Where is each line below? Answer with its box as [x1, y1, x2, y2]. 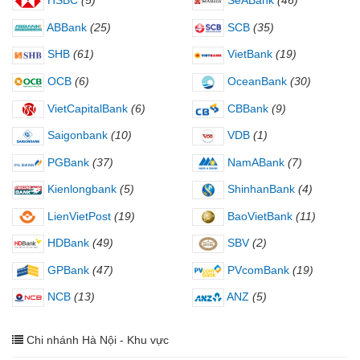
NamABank [224, 155, 284, 169]
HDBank [44, 236, 89, 250]
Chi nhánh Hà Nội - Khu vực [27, 333, 169, 346]
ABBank [44, 20, 87, 34]
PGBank [44, 155, 89, 169]
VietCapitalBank [44, 101, 128, 115]
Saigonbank [44, 129, 108, 142]
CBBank [224, 101, 268, 115]
